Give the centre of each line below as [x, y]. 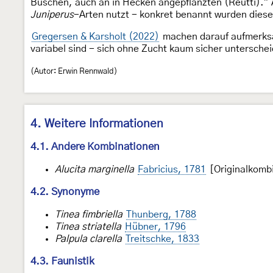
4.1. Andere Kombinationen [95, 146]
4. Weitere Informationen [97, 124]
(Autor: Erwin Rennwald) [74, 71]
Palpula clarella [88, 239]
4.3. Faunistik [62, 261]
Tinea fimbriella [89, 214]
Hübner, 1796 [155, 226]
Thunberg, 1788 [161, 214]
